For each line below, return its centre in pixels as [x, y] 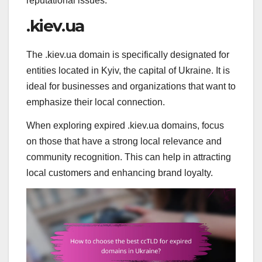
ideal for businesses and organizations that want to [131, 87]
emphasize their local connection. [96, 102]
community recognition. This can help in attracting [129, 157]
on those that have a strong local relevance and [124, 142]
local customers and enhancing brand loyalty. [120, 173]
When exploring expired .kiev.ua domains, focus [125, 126]
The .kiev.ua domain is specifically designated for [128, 55]
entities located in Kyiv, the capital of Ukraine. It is [128, 71]
